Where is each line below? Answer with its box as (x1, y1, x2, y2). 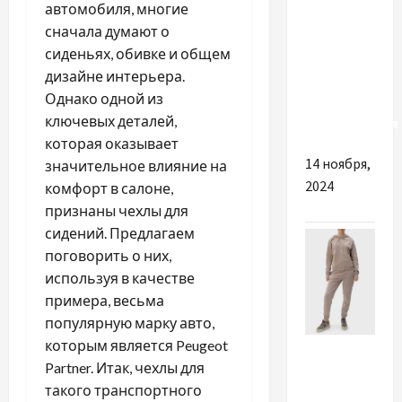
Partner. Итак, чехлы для (45, 358, 205, 376)
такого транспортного (45, 380, 202, 398)
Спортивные (304, 376, 390, 395)
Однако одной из (45, 89, 163, 107)
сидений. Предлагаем (45, 223, 195, 241)
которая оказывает (45, 134, 179, 152)
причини (304, 2, 362, 21)
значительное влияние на (45, 156, 227, 174)
